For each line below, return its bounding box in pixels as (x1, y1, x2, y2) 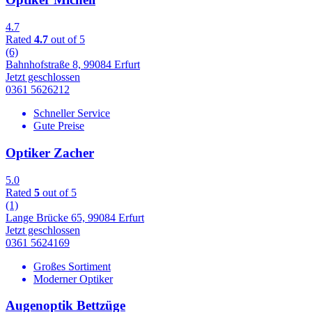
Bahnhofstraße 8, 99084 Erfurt (6, 58, 140, 71)
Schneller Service (33, 107, 110, 120)
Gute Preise (33, 120, 84, 132)
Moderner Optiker (33, 272, 113, 285)
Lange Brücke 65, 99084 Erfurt (6, 211, 144, 224)
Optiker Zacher (6, 145, 94, 160)
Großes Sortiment (33, 260, 111, 272)
